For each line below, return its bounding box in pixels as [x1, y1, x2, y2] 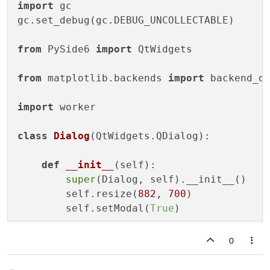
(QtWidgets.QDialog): [90, 130, 210, 142]
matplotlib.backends [42, 72, 168, 84]
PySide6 [42, 43, 96, 55]
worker [54, 101, 96, 113]
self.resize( [17, 188, 138, 200]
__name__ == [30, 246, 108, 258]
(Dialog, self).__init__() [96, 174, 246, 186]
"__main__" [108, 246, 168, 258]
